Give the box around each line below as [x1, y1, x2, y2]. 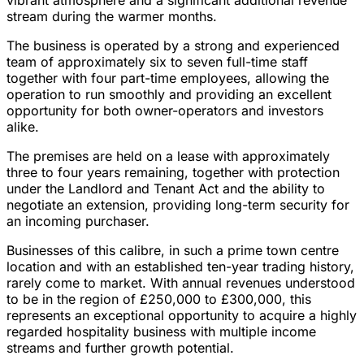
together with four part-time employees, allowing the [6, 70, 329, 87]
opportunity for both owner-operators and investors [6, 102, 323, 119]
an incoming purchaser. [6, 213, 149, 230]
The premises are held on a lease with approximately [6, 148, 330, 165]
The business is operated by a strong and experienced [6, 37, 340, 54]
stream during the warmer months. [6, 8, 217, 25]
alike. [6, 119, 39, 136]
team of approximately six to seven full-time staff [6, 54, 308, 71]
